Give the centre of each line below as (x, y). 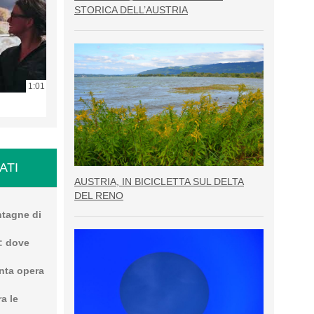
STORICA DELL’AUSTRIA (131, 9)
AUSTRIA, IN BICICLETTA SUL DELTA (159, 182)
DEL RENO (99, 196)
